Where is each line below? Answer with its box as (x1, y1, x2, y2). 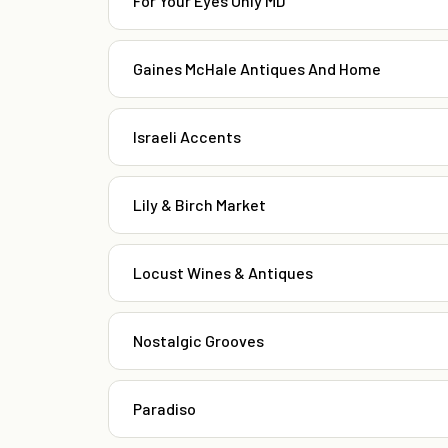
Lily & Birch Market (133, 195, 266, 215)
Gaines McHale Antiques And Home (133, 59, 381, 79)
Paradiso (133, 399, 196, 419)
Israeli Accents (133, 127, 241, 147)
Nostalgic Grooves (133, 331, 264, 351)
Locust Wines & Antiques (133, 263, 313, 283)
